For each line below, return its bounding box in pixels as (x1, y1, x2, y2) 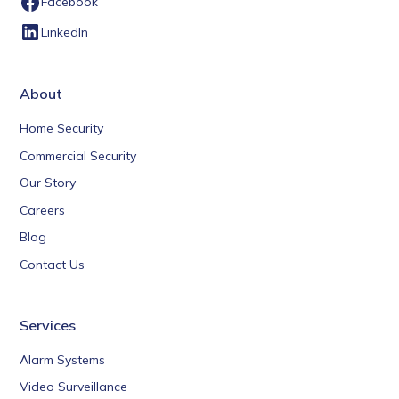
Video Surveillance (20, 379, 128, 395)
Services (20, 315, 77, 334)
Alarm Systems (20, 351, 106, 368)
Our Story (20, 175, 77, 191)
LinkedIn (41, 23, 89, 40)
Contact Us (20, 256, 85, 273)
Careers (20, 201, 66, 218)
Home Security (20, 119, 104, 136)
